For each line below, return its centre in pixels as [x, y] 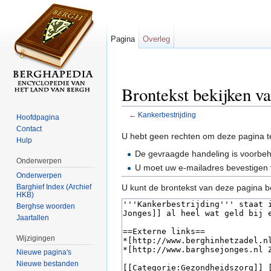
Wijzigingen [36, 238]
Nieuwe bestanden [48, 264]
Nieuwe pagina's [44, 253]
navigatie [175, 124]
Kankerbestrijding [167, 115]
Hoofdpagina [38, 117]
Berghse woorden [46, 206]
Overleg [157, 39]
